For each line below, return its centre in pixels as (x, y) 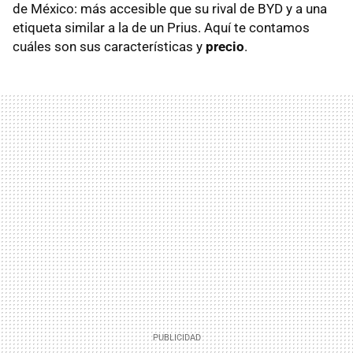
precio (225, 47)
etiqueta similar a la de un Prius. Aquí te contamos (161, 28)
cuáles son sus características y (109, 47)
